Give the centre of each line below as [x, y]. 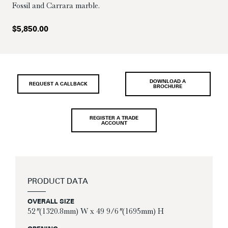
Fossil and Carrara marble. [56, 6]
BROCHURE [168, 87]
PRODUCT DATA [58, 182]
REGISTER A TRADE [114, 119]
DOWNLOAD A [168, 82]
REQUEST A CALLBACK [58, 84]
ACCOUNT [114, 124]
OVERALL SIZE [51, 202]
